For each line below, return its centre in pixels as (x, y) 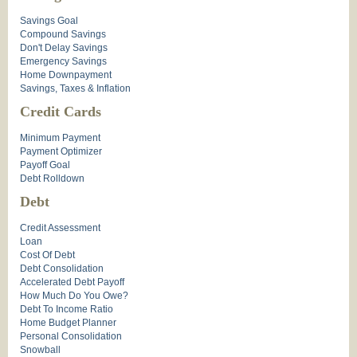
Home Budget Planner (68, 323)
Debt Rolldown (52, 179)
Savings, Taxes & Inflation (75, 89)
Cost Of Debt (47, 255)
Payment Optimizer (61, 152)
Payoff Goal (45, 165)
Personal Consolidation (71, 337)
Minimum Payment (60, 138)
